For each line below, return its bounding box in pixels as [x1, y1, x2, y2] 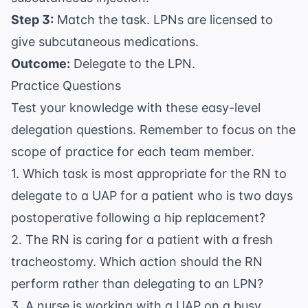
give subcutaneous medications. [11, 34, 199, 49]
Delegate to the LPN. [70, 56, 195, 71]
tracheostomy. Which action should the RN [11, 254, 263, 269]
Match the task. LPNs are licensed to [54, 12, 273, 27]
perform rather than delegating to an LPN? [11, 276, 263, 291]
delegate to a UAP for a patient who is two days [11, 188, 293, 203]
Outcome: [11, 56, 70, 71]
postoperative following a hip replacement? [11, 210, 265, 225]
